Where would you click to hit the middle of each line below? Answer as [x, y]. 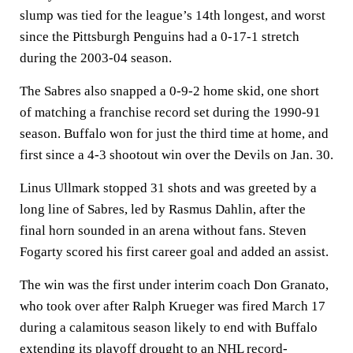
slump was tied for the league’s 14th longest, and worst [173, 15]
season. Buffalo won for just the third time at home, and [174, 134]
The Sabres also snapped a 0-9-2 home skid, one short [169, 91]
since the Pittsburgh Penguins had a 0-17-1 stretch [160, 37]
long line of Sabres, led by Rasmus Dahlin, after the [163, 209]
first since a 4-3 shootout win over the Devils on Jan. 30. [176, 155]
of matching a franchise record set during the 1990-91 [170, 112]
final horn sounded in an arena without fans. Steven [163, 230]
